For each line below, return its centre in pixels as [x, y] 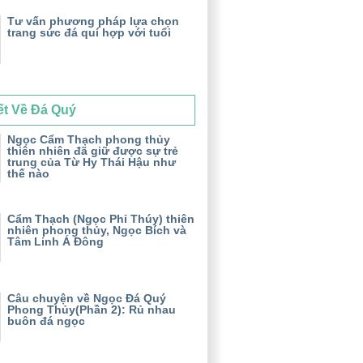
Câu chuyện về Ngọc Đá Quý [87, 299]
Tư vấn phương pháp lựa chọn [93, 21]
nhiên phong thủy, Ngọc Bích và [97, 231]
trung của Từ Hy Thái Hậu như [92, 162]
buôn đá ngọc [46, 321]
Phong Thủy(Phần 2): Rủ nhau [92, 310]
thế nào [28, 174]
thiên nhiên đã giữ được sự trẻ [93, 151]
